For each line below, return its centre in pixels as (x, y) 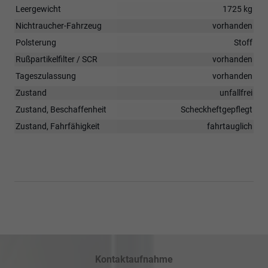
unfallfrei (236, 92)
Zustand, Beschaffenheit (61, 109)
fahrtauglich (230, 126)
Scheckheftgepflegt (217, 109)
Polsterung (36, 42)
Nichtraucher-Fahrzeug (59, 25)
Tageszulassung (46, 76)
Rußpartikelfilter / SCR (57, 59)
